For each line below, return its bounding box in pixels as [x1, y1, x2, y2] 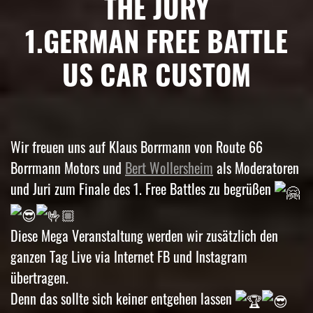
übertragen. [10, 266, 68, 288]
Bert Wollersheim [125, 157, 213, 179]
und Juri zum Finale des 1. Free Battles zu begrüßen [10, 178, 275, 200]
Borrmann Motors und [10, 157, 125, 179]
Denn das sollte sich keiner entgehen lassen [10, 287, 235, 309]
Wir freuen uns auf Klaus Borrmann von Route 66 [10, 136, 263, 158]
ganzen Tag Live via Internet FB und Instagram [10, 245, 247, 267]
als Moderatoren [213, 157, 299, 179]
